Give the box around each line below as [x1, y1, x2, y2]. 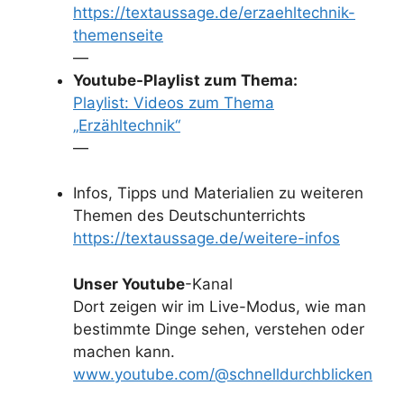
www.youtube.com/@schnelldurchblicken [73, 364, 372, 383]
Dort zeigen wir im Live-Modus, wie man [73, 297, 366, 316]
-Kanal [185, 274, 233, 293]
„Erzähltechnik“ [73, 115, 180, 134]
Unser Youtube [73, 274, 185, 293]
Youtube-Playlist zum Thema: [73, 70, 298, 89]
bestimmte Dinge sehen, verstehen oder [73, 319, 364, 338]
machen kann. [73, 342, 175, 361]
